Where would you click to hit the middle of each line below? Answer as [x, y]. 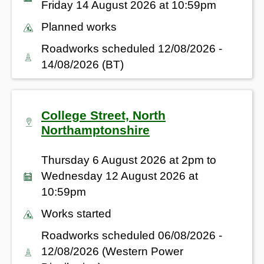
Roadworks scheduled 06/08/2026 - [132, 235]
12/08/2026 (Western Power [112, 251]
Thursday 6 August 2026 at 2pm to [129, 160]
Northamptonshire [95, 130]
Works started [76, 213]
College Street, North [103, 115]
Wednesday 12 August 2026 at [120, 176]
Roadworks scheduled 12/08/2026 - [132, 48]
